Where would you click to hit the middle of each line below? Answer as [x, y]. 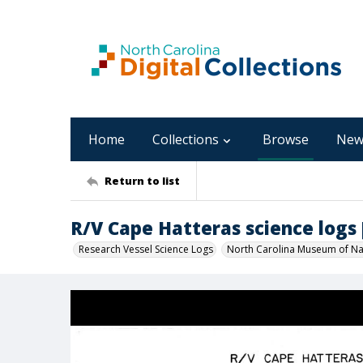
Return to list [142, 180]
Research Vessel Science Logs [146, 249]
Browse [286, 139]
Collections [186, 139]
